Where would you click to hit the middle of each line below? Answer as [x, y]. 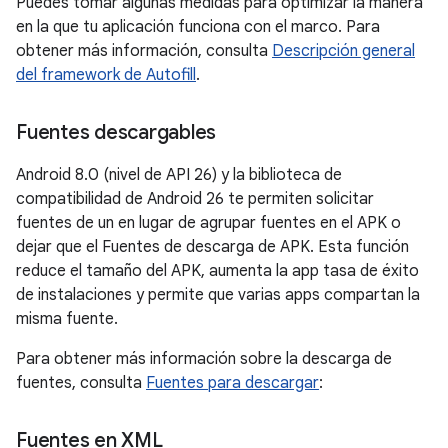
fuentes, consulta [81, 383]
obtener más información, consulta [144, 51]
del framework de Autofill [106, 75]
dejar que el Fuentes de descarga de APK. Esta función [212, 247]
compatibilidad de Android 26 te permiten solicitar [195, 199]
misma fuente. [67, 319]
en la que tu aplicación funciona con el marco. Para [198, 27]
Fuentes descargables [116, 132]
